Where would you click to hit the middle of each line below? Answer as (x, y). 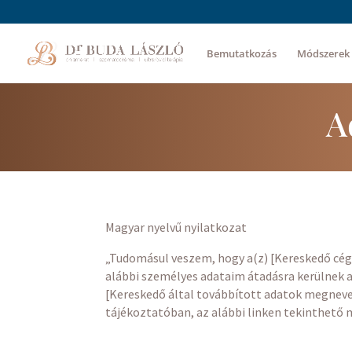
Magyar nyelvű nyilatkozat (176, 227)
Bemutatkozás (242, 53)
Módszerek (323, 53)
